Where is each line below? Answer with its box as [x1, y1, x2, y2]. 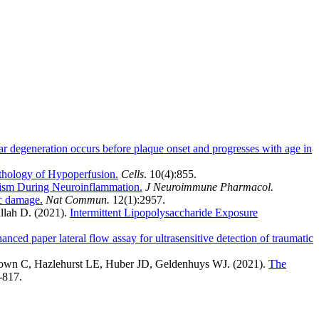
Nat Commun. [46, 194, 110, 206]
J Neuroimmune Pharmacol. [145, 181, 273, 194]
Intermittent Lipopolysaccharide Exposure [70, 206, 258, 219]
